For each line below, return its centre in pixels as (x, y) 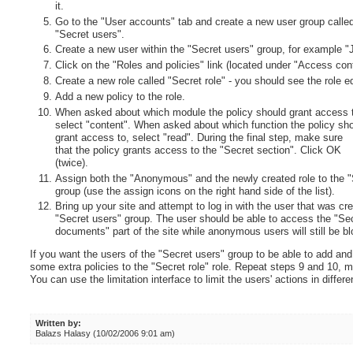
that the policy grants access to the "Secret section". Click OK (199, 150)
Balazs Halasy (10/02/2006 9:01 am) (105, 334)
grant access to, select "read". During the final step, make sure (199, 137)
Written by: (58, 323)
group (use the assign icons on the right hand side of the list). (195, 191)
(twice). (72, 162)
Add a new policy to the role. (121, 96)
